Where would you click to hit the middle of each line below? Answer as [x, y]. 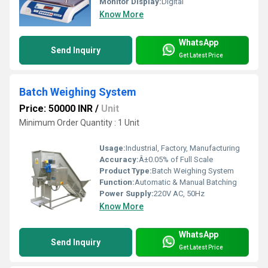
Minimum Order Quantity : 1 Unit [79, 123]
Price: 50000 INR [56, 109]
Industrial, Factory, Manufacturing [183, 148]
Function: [117, 182]
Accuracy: [119, 160]
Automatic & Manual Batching [186, 182]
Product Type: [126, 171]
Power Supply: [127, 194]
